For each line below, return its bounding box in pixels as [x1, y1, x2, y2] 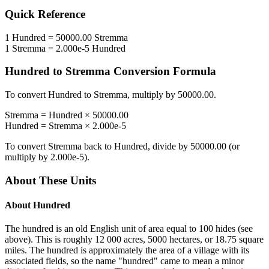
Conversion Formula [110, 65, 216, 78]
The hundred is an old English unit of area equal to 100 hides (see [5, 223, 253, 234]
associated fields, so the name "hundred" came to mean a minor [5, 256, 244, 267]
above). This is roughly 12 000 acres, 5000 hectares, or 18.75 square [5, 234, 264, 245]
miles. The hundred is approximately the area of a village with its [5, 245, 249, 256]
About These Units [5, 174, 96, 187]
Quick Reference [5, 8, 85, 21]
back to [82, 141, 114, 152]
